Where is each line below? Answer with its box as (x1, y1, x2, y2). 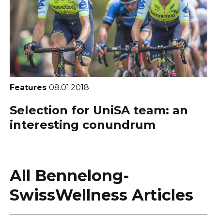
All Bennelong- (10, 166, 129, 185)
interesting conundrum (10, 117, 155, 132)
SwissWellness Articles (10, 185, 193, 204)
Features (10, 82, 49, 92)
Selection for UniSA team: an (10, 103, 188, 117)
